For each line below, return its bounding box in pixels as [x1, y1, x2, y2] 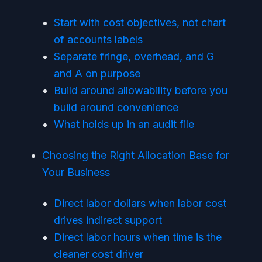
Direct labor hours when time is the [54, 231, 222, 243]
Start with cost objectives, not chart [54, 16, 226, 29]
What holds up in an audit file [54, 118, 194, 130]
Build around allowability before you [54, 84, 227, 96]
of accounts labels [54, 33, 143, 46]
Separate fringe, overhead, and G [54, 50, 214, 63]
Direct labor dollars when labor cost [54, 197, 226, 209]
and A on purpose [54, 67, 140, 80]
